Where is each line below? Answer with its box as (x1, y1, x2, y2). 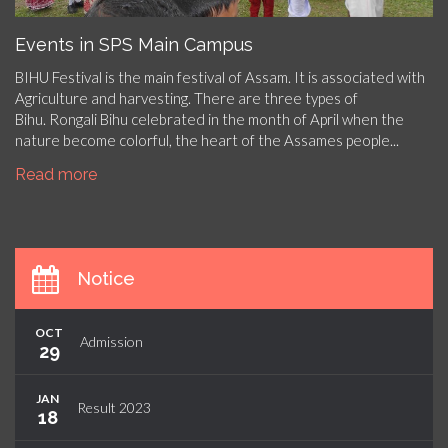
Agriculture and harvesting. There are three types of (15, 89, 358, 108)
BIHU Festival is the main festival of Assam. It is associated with (15, 68, 425, 87)
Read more (15, 165, 97, 185)
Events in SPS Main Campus (15, 34, 253, 56)
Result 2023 (77, 399, 151, 417)
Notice (77, 268, 135, 290)
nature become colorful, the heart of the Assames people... (15, 131, 399, 150)
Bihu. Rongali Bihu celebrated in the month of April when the (15, 110, 404, 129)
